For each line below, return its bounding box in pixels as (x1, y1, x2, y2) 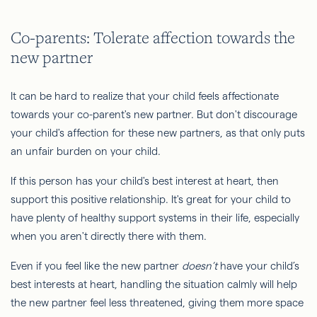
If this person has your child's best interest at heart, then (11, 175, 279, 188)
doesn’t (182, 260, 220, 272)
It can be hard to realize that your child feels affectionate (11, 90, 279, 103)
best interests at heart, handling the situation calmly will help (11, 278, 297, 291)
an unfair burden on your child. (11, 145, 163, 158)
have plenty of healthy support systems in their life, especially (11, 212, 299, 224)
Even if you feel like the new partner (11, 260, 182, 272)
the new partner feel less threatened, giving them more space (11, 296, 304, 309)
